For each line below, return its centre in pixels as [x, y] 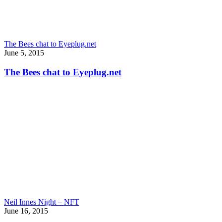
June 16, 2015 [26, 211]
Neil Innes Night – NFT [42, 202]
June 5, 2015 [24, 53]
